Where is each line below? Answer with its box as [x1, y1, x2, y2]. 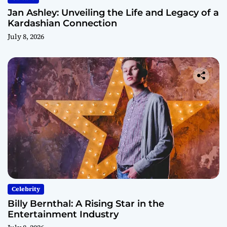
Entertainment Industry [8, 208, 119, 220]
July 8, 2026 [8, 31, 44, 42]
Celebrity [12, 184, 40, 193]
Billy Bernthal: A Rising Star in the [8, 198, 164, 209]
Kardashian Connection [8, 17, 117, 29]
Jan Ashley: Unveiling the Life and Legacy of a [8, 7, 219, 18]
